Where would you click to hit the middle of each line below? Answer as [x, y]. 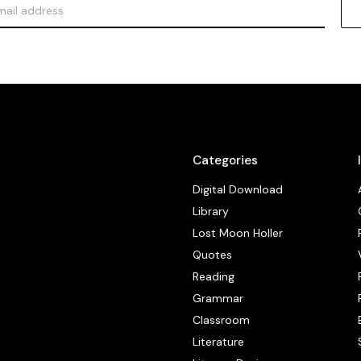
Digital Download [238, 190]
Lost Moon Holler [238, 233]
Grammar [218, 299]
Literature [219, 342]
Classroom [222, 320]
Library [211, 212]
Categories [226, 161]
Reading [214, 277]
